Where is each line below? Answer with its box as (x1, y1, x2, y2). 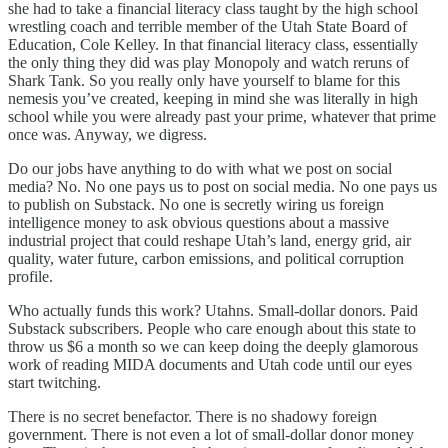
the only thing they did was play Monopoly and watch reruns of (8, 54, 409, 72)
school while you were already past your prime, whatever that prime (8, 108, 436, 126)
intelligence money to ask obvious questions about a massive (8, 214, 389, 232)
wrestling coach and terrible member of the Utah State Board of (8, 18, 407, 36)
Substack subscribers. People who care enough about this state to (8, 320, 416, 338)
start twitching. (8, 374, 101, 392)
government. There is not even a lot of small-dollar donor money (8, 426, 414, 444)
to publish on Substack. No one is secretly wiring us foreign (8, 196, 384, 214)
